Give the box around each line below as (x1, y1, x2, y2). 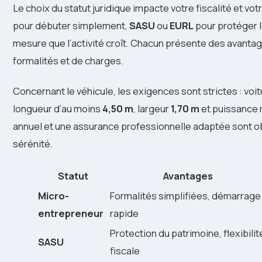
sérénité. (13, 136, 53, 150)
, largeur (133, 101, 171, 115)
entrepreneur (38, 206, 104, 220)
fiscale (110, 243, 140, 257)
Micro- (38, 188, 69, 202)
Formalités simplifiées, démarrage (110, 188, 261, 202)
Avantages (163, 168, 213, 182)
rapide (110, 206, 139, 220)
